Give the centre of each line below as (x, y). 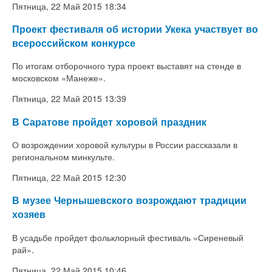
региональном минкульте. (63, 157)
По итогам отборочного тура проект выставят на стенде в (127, 66)
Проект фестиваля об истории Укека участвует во (135, 29)
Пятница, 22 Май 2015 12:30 (69, 177)
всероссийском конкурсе (74, 42)
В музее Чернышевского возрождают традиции (129, 200)
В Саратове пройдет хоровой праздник (109, 121)
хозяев (29, 214)
